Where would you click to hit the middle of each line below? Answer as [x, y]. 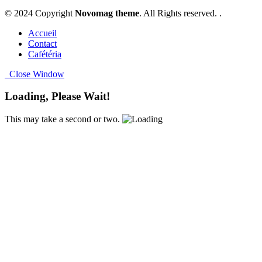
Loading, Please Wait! [57, 96]
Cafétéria [45, 54]
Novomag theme [107, 13]
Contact [42, 43]
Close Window [35, 74]
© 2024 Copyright [40, 13]
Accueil [42, 33]
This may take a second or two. [62, 119]
